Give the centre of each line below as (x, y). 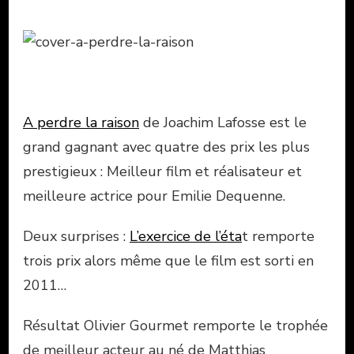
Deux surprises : (76, 236)
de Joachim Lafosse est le (223, 122)
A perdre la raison (81, 122)
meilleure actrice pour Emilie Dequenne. (154, 196)
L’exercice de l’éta (186, 236)
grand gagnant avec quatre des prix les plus (166, 147)
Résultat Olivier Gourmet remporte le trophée (175, 325)
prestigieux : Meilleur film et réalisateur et (162, 171)
